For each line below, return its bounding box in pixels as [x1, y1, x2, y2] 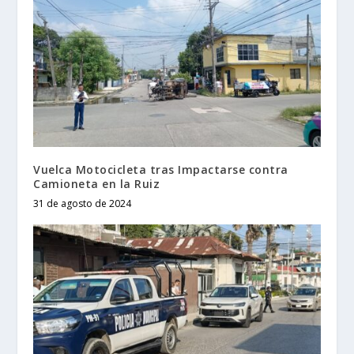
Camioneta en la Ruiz [33, 176, 160, 192]
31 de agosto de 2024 [33, 197, 132, 211]
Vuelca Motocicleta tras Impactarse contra [33, 162, 288, 178]
